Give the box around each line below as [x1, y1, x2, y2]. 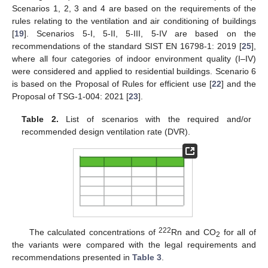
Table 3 [132, 252, 162, 262]
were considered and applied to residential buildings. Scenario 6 [12, 66, 256, 76]
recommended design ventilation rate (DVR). [22, 126, 191, 136]
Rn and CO [171, 227, 216, 237]
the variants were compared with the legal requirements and [12, 239, 256, 249]
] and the [221, 78, 257, 89]
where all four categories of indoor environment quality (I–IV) [12, 53, 256, 63]
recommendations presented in [12, 252, 132, 262]
